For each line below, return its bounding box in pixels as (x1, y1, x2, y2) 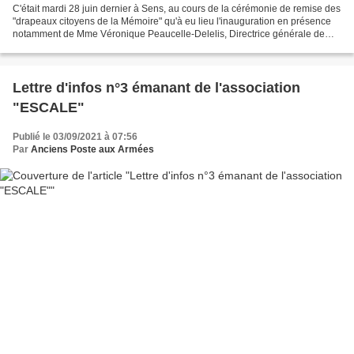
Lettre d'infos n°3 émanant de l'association (13, 80, 300, 96)
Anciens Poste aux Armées (31, 144, 154, 156)
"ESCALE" (13, 100, 85, 116)
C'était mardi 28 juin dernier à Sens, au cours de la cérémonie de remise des (13, 3, 341, 15)
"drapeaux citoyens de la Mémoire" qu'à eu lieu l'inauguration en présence (13, 16, 331, 28)
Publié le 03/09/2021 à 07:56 (13, 131, 137, 143)
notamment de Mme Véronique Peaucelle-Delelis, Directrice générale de (13, 28, 325, 40)
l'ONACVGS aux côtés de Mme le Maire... (13, 41, 189, 53)
